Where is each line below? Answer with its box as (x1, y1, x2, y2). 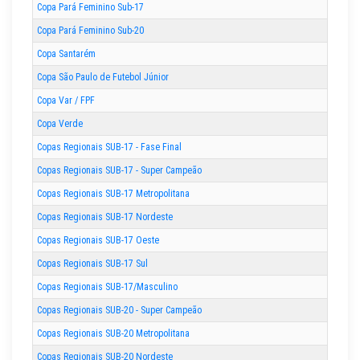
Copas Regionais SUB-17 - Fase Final (37, 141, 182, 153)
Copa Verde (37, 118, 83, 130)
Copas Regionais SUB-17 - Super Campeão (37, 165, 202, 177)
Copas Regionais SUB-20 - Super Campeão (37, 305, 202, 317)
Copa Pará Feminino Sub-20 (37, 25, 144, 37)
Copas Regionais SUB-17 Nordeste (37, 211, 173, 223)
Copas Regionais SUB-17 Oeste (37, 235, 159, 247)
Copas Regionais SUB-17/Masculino (37, 281, 178, 293)
